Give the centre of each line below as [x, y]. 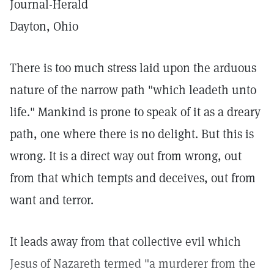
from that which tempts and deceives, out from [133, 178]
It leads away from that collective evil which [125, 242]
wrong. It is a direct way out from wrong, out [126, 156]
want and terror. [52, 200]
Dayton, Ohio [44, 26]
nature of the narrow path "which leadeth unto [133, 90]
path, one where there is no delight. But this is [132, 134]
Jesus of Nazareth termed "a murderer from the [133, 264]
